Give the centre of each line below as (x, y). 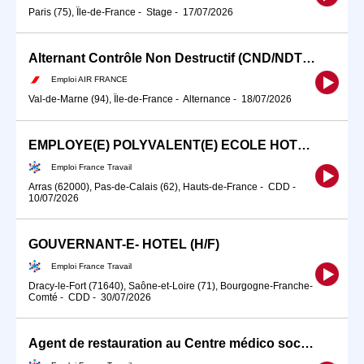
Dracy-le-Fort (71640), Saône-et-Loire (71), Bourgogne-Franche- (171, 286)
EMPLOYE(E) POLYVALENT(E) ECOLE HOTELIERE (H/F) (304, 145)
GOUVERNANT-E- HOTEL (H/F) (124, 245)
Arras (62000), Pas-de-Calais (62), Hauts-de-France (143, 187)
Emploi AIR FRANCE (89, 79)
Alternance (207, 100)
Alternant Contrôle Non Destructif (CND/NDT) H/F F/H (309, 58)
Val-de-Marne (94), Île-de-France (101, 100)
